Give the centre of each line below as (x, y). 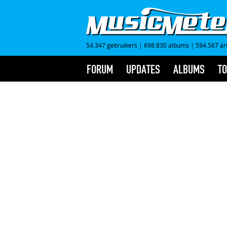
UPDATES (143, 69)
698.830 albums (166, 45)
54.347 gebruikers (112, 45)
